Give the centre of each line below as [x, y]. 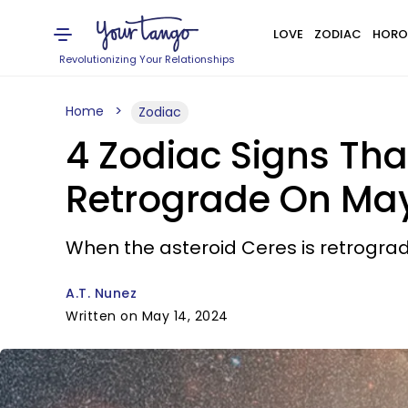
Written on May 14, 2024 [147, 316]
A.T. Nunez [101, 293]
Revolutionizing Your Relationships [148, 59]
